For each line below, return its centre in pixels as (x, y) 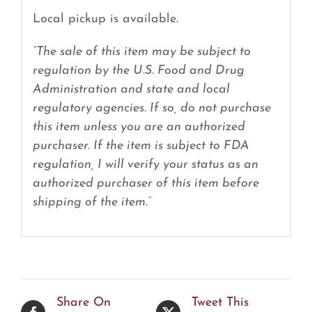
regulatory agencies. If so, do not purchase (151, 108)
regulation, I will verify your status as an (145, 164)
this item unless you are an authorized (139, 127)
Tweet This (220, 303)
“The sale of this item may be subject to (141, 52)
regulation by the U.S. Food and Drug (138, 70)
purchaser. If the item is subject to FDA (141, 146)
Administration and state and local (131, 89)
